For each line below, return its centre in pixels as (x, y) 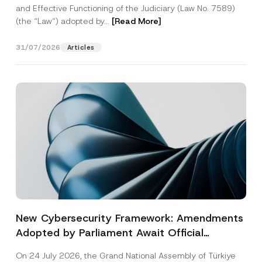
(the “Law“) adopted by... (63, 21)
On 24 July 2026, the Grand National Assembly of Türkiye (125, 256)
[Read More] (136, 21)
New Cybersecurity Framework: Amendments (129, 218)
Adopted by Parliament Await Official (109, 233)
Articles (81, 47)
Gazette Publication (66, 247)
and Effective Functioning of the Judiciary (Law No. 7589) (125, 8)
